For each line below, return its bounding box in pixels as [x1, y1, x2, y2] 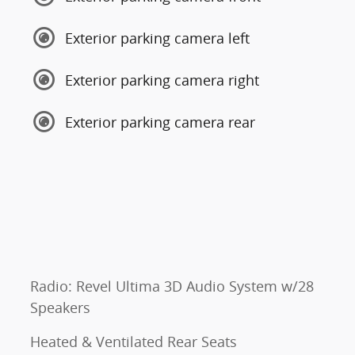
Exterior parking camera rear [65, 112, 255, 132]
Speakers [30, 298, 90, 317]
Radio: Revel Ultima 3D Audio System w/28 [30, 277, 314, 296]
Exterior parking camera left [65, 28, 250, 48]
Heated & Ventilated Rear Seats [30, 332, 237, 351]
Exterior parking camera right [65, 70, 259, 90]
